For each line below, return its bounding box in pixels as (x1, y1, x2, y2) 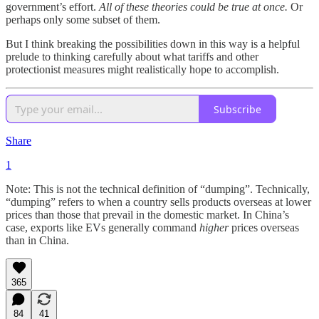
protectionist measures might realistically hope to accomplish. (6, 63, 279, 76)
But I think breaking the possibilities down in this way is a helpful (6, 38, 300, 51)
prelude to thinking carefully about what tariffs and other (6, 51, 258, 63)
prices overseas (229, 221, 299, 234)
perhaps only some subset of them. (6, 14, 160, 26)
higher (199, 221, 229, 234)
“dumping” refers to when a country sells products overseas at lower (6, 196, 311, 209)
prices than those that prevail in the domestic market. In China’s (6, 209, 289, 221)
